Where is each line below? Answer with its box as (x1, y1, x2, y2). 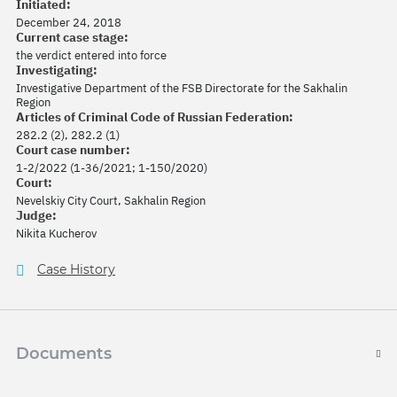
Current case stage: (16, 29, 128, 46)
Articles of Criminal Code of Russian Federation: (16, 109, 293, 126)
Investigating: (16, 62, 97, 79)
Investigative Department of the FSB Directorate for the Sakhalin (16, 81, 347, 97)
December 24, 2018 (16, 15, 121, 31)
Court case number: (16, 142, 130, 159)
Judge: (16, 207, 57, 224)
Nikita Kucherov (16, 226, 97, 242)
